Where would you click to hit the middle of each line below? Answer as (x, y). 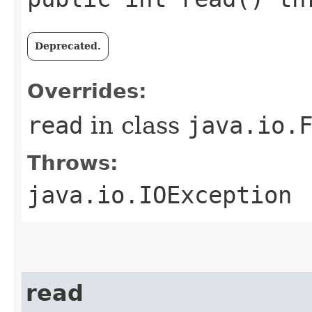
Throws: (73, 163)
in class (135, 125)
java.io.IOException (159, 195)
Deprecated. (68, 46)
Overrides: (87, 91)
